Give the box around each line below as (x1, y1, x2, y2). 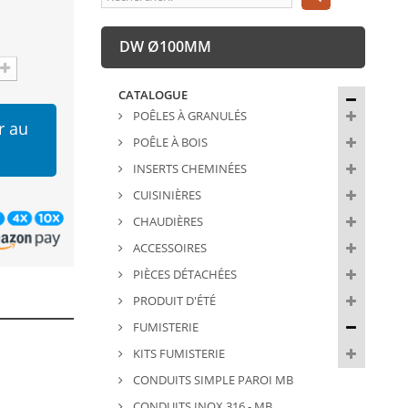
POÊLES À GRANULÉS (129, 107, 247, 125)
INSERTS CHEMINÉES (129, 160, 247, 178)
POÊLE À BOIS (129, 134, 208, 151)
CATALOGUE (117, 87, 188, 104)
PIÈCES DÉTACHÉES (129, 266, 237, 283)
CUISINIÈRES (129, 187, 201, 204)
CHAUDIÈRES (129, 213, 203, 230)
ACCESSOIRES (129, 240, 207, 257)
